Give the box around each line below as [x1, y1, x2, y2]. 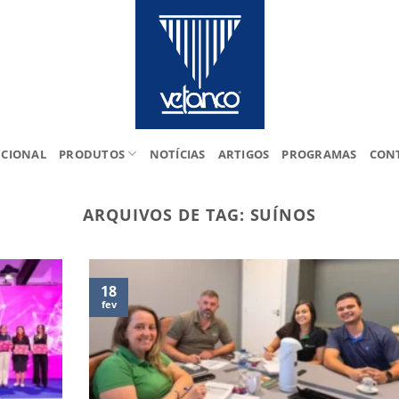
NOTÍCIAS [149, 145, 206, 162]
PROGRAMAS [281, 145, 357, 162]
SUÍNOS [249, 203, 317, 225]
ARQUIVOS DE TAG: [82, 203, 250, 225]
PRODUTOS [59, 145, 126, 162]
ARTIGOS [217, 145, 270, 162]
